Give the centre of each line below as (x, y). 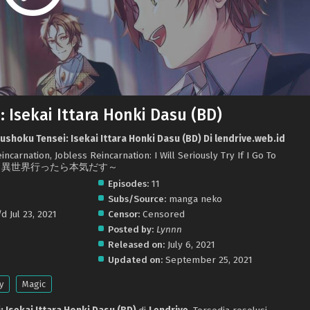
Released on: (136, 244)
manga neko (194, 199)
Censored (162, 214)
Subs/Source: (137, 199)
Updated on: (135, 259)
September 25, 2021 (209, 259)
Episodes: (128, 183)
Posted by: (130, 229)
